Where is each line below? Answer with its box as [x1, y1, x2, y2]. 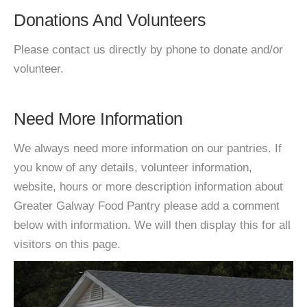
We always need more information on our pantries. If [14, 142, 282, 155]
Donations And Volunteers [14, 10, 206, 29]
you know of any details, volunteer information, [14, 161, 252, 174]
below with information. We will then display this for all [14, 219, 291, 232]
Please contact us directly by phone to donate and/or [14, 43, 283, 56]
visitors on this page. [14, 238, 121, 251]
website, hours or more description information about [14, 180, 283, 193]
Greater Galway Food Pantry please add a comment [14, 199, 280, 212]
